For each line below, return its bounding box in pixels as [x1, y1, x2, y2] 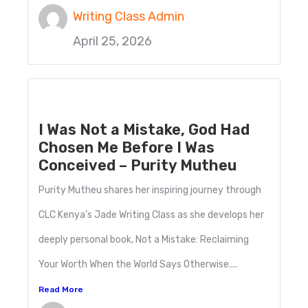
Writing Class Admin [73, 9, 184, 25]
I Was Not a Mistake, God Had [38, 121, 250, 139]
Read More [38, 285, 83, 295]
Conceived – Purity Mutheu [38, 157, 236, 175]
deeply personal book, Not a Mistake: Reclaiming [38, 234, 249, 246]
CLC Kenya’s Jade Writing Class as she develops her [38, 209, 264, 221]
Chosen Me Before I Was [38, 139, 214, 157]
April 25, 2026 [73, 34, 152, 49]
